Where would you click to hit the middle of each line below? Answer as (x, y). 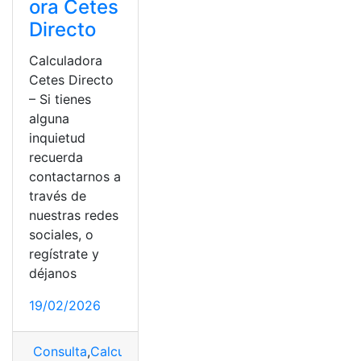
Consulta (58, 351)
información (242, 351)
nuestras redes (74, 215)
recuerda (56, 157)
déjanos (53, 273)
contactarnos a (75, 176)
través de (58, 196)
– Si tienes (60, 99)
